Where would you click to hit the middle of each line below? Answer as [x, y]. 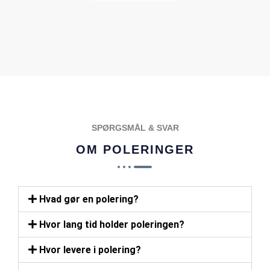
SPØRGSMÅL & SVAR [135, 127]
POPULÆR [81, 90]
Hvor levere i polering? [90, 250]
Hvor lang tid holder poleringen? [112, 224]
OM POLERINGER [135, 149]
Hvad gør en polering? [89, 199]
